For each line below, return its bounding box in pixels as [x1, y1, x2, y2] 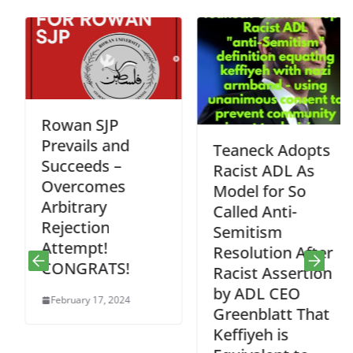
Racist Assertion [200, 262, 319, 284]
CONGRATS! [28, 258, 117, 280]
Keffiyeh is [200, 323, 276, 345]
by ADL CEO [200, 282, 288, 304]
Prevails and [28, 135, 117, 157]
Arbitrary [28, 196, 94, 218]
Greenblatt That [200, 303, 317, 325]
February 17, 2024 [38, 293, 117, 307]
